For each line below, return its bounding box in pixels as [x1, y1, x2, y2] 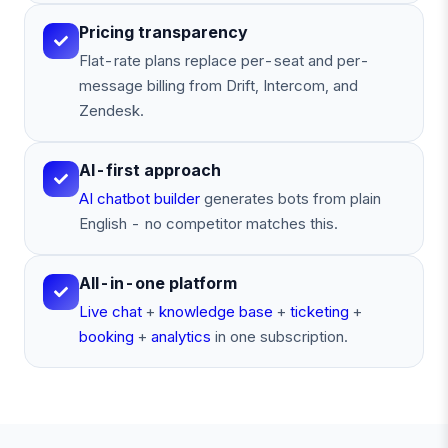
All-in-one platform [79, 273, 237, 293]
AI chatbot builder [79, 189, 200, 208]
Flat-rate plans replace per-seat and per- [79, 51, 370, 70]
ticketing [290, 302, 349, 321]
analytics [151, 327, 211, 346]
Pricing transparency [79, 22, 248, 42]
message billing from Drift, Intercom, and [79, 76, 358, 95]
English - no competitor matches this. [79, 214, 338, 233]
